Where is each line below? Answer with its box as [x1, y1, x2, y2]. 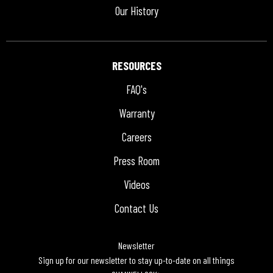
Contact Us [115, 201, 158, 216]
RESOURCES [112, 58, 161, 73]
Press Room [113, 154, 160, 168]
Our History [115, 4, 158, 18]
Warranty [118, 106, 155, 121]
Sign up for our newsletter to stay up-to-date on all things [38, 254, 235, 266]
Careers [121, 130, 152, 144]
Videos [123, 177, 150, 192]
